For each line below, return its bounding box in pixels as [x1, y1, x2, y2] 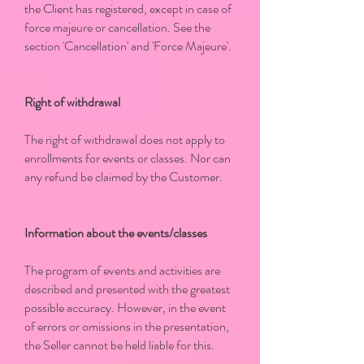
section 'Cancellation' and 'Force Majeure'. [24, 37, 232, 55]
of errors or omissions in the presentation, [24, 317, 229, 336]
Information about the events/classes [24, 223, 207, 242]
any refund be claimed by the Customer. [24, 167, 223, 186]
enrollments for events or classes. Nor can [24, 149, 231, 167]
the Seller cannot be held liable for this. [24, 336, 214, 354]
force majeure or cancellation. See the [24, 18, 210, 37]
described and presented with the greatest [24, 279, 230, 298]
